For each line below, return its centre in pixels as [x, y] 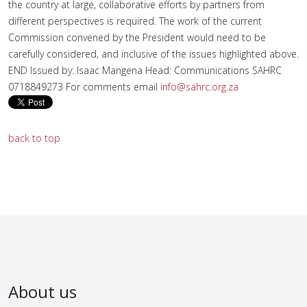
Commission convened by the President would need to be [137, 37]
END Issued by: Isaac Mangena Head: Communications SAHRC [145, 70]
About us [42, 292]
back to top [34, 138]
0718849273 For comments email [84, 87]
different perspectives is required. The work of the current [135, 21]
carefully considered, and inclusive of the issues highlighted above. [153, 54]
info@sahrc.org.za [199, 87]
